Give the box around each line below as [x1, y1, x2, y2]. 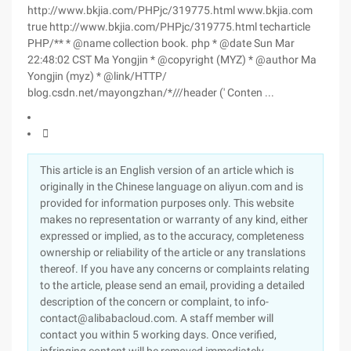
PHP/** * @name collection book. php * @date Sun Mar [27, 37, 295, 49]
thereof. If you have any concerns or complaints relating [40, 262, 309, 275]
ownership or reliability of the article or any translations [40, 246, 306, 259]
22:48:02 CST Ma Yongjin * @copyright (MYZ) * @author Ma [27, 53, 317, 66]
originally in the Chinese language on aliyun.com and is [40, 180, 303, 193]
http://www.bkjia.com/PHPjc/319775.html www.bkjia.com [27, 4, 313, 16]
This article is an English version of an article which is [40, 164, 294, 176]
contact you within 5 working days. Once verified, [40, 328, 277, 341]
